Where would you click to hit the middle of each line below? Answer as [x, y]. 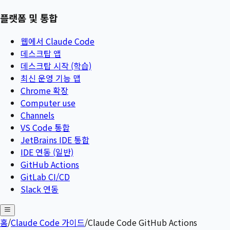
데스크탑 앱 [41, 53]
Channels [37, 115]
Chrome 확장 [44, 90]
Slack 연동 [40, 189]
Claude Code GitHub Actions [142, 222]
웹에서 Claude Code [57, 41]
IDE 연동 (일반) [47, 152]
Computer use [48, 102]
